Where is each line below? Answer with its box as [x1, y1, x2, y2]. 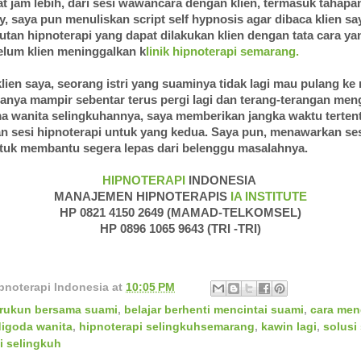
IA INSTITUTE [227, 190, 307, 204]
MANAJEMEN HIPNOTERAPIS [54, 190, 227, 204]
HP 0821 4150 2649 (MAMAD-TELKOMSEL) [60, 206, 301, 220]
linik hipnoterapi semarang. [146, 45, 302, 59]
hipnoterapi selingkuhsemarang [79, 320, 255, 333]
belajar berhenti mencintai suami [124, 303, 304, 316]
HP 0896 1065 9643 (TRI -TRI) [100, 222, 261, 236]
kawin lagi [261, 320, 317, 333]
